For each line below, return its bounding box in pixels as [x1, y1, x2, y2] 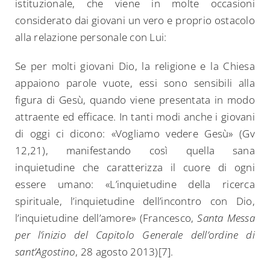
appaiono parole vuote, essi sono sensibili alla [15, 76, 255, 90]
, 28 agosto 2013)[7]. [75, 245, 174, 259]
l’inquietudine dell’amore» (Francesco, [15, 211, 198, 225]
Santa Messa [197, 211, 255, 225]
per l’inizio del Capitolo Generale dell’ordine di [15, 228, 255, 242]
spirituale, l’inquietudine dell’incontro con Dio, [15, 194, 255, 209]
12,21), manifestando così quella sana [15, 143, 255, 158]
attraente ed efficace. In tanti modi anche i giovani [15, 110, 255, 124]
